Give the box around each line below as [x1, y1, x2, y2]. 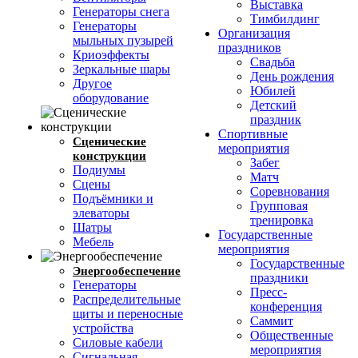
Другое [73, 77, 112, 90]
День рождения [250, 70, 334, 83]
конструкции [73, 149, 146, 162]
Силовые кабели [73, 336, 163, 349]
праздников [218, 41, 281, 54]
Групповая [250, 199, 308, 213]
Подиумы [73, 163, 125, 177]
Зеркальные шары [73, 62, 170, 76]
